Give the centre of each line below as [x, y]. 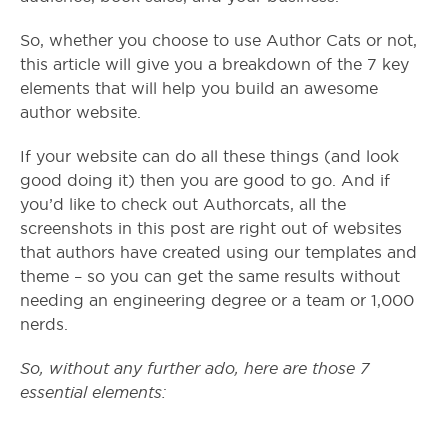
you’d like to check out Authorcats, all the [183, 205]
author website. [80, 113]
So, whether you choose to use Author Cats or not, [218, 41]
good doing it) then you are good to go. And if [205, 181]
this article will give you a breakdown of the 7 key [214, 65]
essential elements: [93, 393]
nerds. [44, 325]
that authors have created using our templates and [218, 253]
